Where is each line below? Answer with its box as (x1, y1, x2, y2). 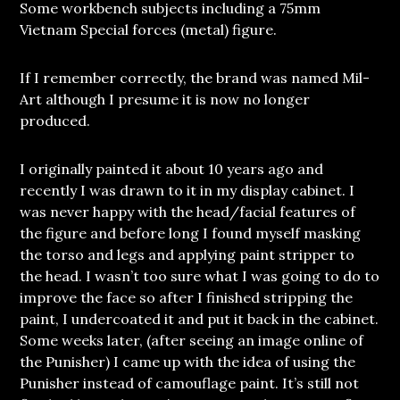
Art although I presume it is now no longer (20, 90, 311, 109)
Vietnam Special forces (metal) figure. (20, 21, 278, 39)
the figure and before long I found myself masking (20, 224, 362, 243)
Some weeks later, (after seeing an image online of (20, 331, 364, 350)
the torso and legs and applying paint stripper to (20, 246, 355, 264)
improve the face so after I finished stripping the (20, 288, 354, 307)
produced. (20, 112, 91, 130)
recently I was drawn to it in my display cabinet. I (20, 181, 355, 200)
